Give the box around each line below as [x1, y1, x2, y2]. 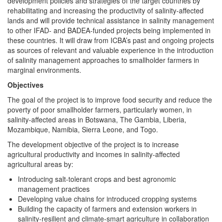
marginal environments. [7, 64, 81, 75]
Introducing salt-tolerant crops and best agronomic [18, 173, 176, 184]
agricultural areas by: [7, 159, 73, 169]
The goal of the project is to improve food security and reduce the [7, 94, 212, 105]
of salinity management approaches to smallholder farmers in [7, 55, 199, 65]
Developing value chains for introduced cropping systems [18, 193, 197, 204]
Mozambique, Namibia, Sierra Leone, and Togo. [7, 124, 158, 134]
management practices [18, 183, 90, 194]
